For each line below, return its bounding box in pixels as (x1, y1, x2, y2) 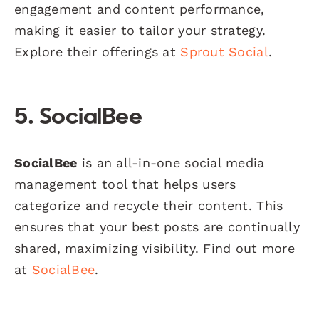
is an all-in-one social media (77, 155, 265, 170)
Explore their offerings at (14, 43, 181, 59)
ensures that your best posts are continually (14, 219, 300, 234)
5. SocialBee (14, 106, 142, 130)
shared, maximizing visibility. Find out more (14, 240, 295, 256)
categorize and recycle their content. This (14, 197, 283, 213)
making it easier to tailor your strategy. (14, 22, 266, 38)
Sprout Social (180, 43, 268, 59)
